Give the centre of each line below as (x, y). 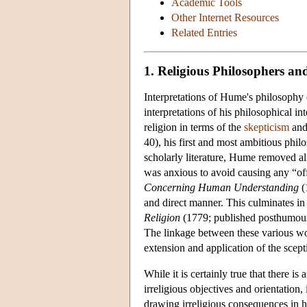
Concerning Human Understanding (221, 187)
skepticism (267, 127)
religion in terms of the (194, 127)
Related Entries (204, 33)
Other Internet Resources (225, 18)
